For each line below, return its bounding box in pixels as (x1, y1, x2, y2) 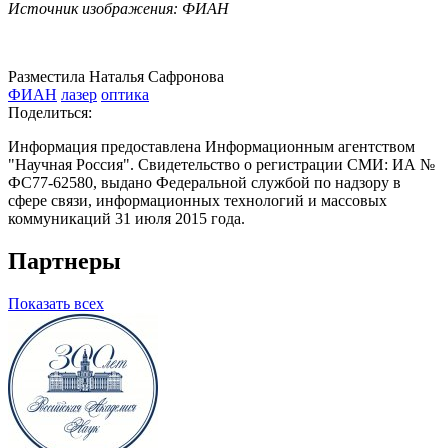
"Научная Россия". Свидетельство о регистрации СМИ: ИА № (8, 156, 435, 174)
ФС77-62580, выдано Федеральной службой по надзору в (8, 174, 401, 192)
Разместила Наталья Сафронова (8, 68, 224, 86)
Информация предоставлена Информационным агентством (8, 138, 415, 156)
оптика (101, 86, 149, 104)
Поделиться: (8, 104, 92, 122)
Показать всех (8, 295, 104, 313)
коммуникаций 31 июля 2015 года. (8, 210, 245, 228)
